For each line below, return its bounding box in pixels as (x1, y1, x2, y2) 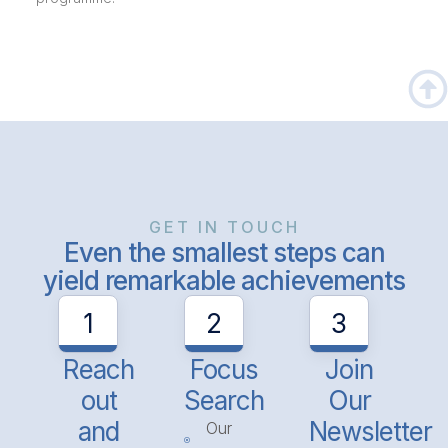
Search (184, 385, 264, 417)
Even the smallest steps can (63, 236, 385, 268)
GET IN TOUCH (148, 216, 300, 237)
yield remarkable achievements (43, 264, 405, 296)
